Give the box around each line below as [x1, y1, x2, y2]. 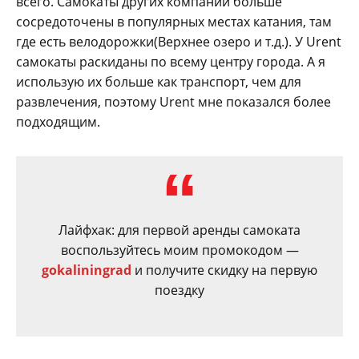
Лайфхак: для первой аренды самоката [58, 221, 301, 240]
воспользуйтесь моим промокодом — [60, 241, 299, 260]
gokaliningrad [42, 261, 131, 280]
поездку [155, 281, 204, 300]
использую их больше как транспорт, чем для [16, 73, 301, 91]
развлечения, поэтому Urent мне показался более [16, 93, 331, 111]
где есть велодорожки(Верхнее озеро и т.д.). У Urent [16, 33, 341, 51]
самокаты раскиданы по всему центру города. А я [16, 53, 325, 71]
